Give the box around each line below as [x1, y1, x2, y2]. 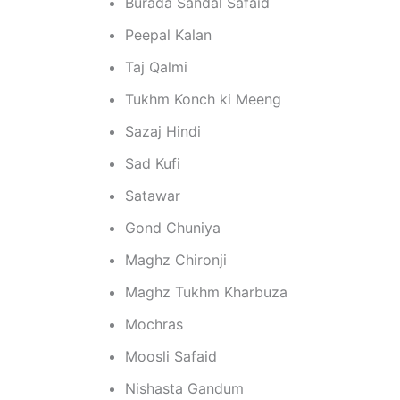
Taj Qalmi [125, 58, 187, 76]
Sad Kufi [125, 154, 180, 172]
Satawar [125, 187, 180, 204]
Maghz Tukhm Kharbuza [125, 283, 287, 301]
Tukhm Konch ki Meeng [125, 90, 281, 108]
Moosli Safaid [125, 347, 217, 365]
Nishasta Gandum [125, 379, 244, 397]
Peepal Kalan [125, 26, 212, 44]
